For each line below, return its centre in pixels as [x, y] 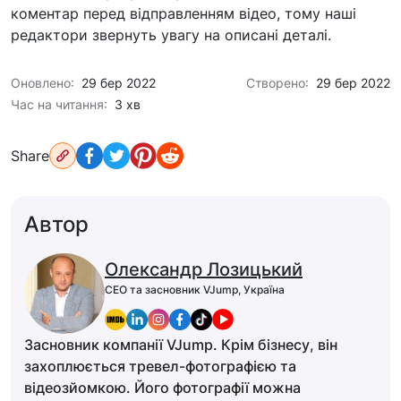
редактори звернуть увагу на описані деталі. [171, 34]
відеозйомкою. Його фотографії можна [162, 387]
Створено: [277, 82]
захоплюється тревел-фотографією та [160, 366]
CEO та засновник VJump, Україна [195, 289]
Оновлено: [43, 82]
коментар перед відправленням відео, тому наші [183, 13]
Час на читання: [59, 104]
